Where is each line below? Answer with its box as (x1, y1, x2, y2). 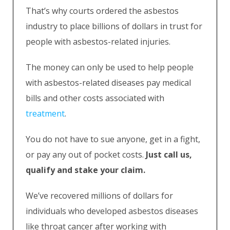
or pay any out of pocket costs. (26, 149, 146, 160)
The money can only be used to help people (26, 62, 194, 73)
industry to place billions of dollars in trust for (26, 21, 202, 32)
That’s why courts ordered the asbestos (26, 5, 179, 16)
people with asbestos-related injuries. (26, 36, 170, 47)
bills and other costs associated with (26, 92, 164, 104)
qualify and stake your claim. (26, 164, 145, 176)
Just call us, (146, 149, 192, 160)
